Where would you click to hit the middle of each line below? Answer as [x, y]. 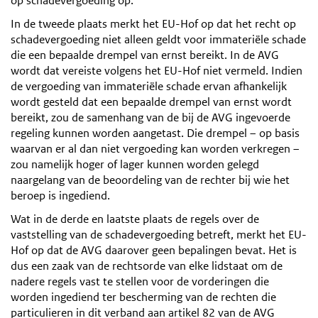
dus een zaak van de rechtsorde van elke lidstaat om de [147, 265]
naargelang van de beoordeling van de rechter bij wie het [150, 180]
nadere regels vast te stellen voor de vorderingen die [140, 281]
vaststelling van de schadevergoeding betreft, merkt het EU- [159, 234]
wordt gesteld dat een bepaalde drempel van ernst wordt [151, 102]
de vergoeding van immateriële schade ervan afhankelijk [149, 86]
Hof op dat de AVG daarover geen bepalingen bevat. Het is [154, 250]
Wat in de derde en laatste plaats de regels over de [135, 219]
